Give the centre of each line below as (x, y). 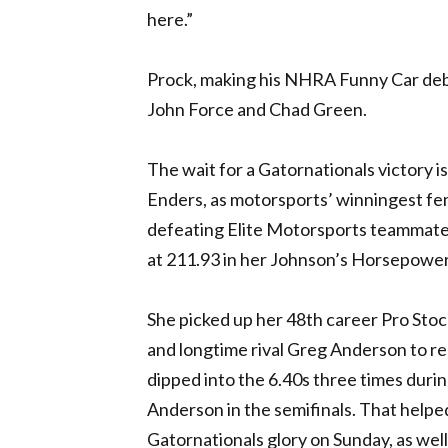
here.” (170, 19)
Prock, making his (215, 79)
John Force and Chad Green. (257, 109)
